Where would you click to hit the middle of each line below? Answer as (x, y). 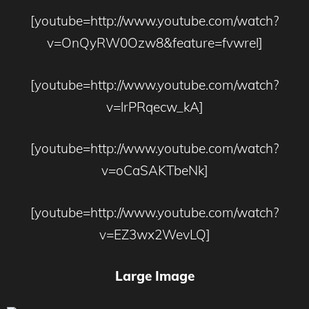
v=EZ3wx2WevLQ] (154, 234)
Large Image (154, 276)
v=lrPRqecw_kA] (154, 107)
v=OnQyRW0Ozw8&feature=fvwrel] (154, 43)
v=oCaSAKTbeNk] (154, 171)
